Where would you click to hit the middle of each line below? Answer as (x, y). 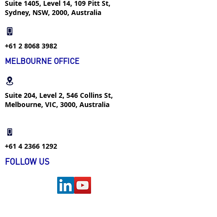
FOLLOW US (27, 161)
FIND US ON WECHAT (42, 202)
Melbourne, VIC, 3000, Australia (57, 104)
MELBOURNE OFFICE (42, 61)
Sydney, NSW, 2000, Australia (53, 12)
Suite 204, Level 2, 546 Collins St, (59, 95)
